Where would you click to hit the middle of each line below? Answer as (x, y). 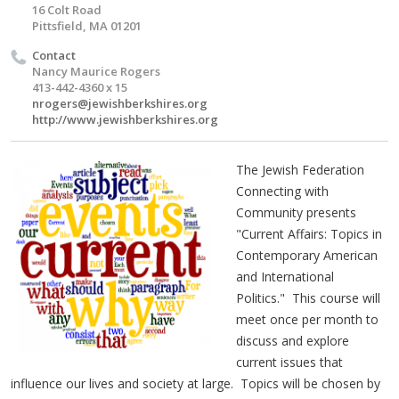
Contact (54, 55)
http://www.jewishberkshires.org (125, 119)
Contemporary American (306, 255)
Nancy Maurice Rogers (96, 71)
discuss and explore (292, 340)
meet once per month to (307, 319)
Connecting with (282, 191)
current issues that (289, 362)
